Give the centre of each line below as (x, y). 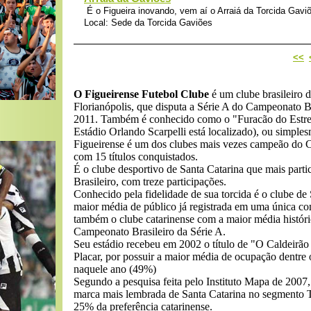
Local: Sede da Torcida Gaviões (148, 23)
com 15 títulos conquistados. (136, 157)
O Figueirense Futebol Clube (141, 94)
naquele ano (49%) (115, 269)
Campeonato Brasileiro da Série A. (150, 232)
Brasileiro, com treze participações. (150, 182)
